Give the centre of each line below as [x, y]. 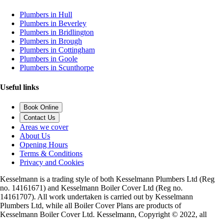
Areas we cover [44, 127]
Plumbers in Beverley [53, 24]
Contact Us [40, 117]
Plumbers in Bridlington [57, 32]
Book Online [41, 107]
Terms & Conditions [51, 153]
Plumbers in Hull [46, 15]
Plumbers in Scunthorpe [57, 68]
